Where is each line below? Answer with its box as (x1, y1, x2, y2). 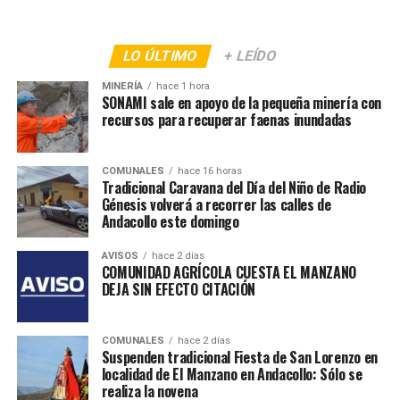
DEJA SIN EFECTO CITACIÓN (101, 279, 255, 301)
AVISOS (101, 250, 138, 262)
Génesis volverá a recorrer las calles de (101, 194, 331, 216)
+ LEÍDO (221, 47, 279, 65)
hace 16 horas (177, 165, 242, 178)
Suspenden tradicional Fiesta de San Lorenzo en (101, 346, 378, 369)
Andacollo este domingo (101, 211, 239, 233)
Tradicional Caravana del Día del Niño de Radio (101, 177, 366, 199)
